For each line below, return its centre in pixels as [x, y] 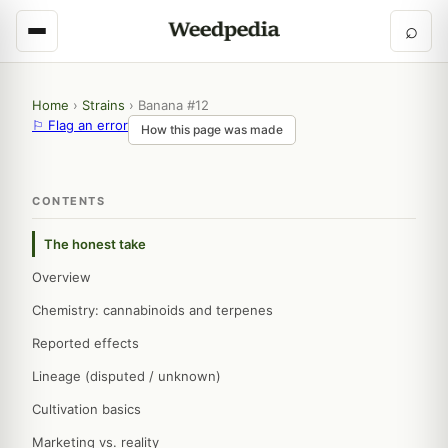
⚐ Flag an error [80, 125]
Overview [61, 277]
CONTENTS [68, 201]
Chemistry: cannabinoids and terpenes [152, 310]
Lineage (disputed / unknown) [126, 376]
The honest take [95, 244]
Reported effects [85, 343]
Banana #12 [173, 105]
